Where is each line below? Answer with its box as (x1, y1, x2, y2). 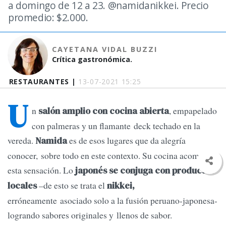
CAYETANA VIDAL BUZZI (52, 44, 158, 54)
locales (8, 180, 37, 192)
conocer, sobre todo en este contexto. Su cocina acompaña (8, 149, 216, 162)
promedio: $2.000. (8, 11, 88, 24)
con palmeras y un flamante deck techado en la (32, 120, 200, 132)
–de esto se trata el (37, 179, 105, 192)
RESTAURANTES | (9, 77, 79, 86)
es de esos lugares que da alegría (67, 134, 186, 147)
